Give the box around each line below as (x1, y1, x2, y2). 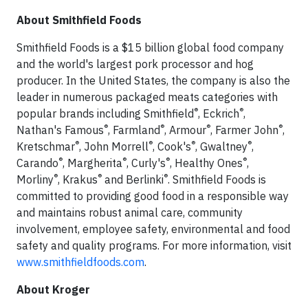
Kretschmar (16, 139, 75, 153)
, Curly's (126, 155, 166, 170)
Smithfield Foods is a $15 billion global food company (16, 40, 284, 54)
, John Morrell (79, 139, 148, 153)
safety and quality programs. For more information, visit (16, 238, 291, 252)
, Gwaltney (195, 139, 247, 153)
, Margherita (63, 155, 122, 170)
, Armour (164, 122, 206, 137)
